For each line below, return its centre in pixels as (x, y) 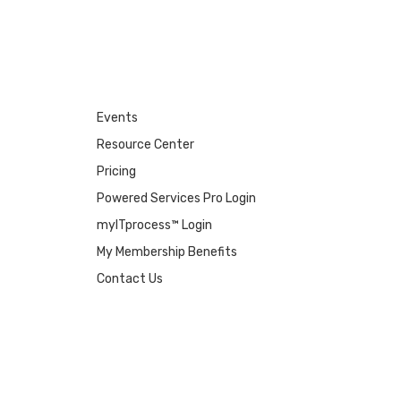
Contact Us (130, 278)
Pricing (117, 171)
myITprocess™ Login (155, 225)
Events (118, 117)
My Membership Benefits (167, 252)
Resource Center (146, 144)
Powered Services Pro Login (177, 198)
